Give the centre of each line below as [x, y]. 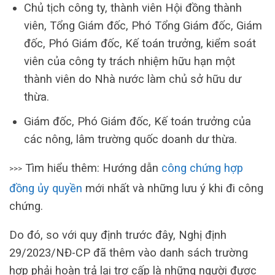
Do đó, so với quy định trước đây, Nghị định [118, 235]
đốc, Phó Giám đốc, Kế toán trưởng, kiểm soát [140, 43]
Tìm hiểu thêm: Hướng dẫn [92, 168]
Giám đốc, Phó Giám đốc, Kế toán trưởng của [137, 121]
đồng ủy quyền [46, 188]
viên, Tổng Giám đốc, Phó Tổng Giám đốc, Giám [143, 25]
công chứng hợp [202, 168]
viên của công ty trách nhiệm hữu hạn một [129, 61]
